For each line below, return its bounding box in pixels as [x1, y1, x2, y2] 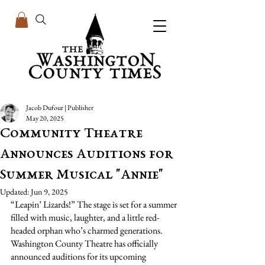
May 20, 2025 [26, 114, 64, 123]
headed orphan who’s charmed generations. [11, 224, 164, 237]
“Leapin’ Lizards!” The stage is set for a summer [11, 198, 179, 211]
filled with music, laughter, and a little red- [11, 211, 159, 224]
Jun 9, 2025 [31, 186, 68, 197]
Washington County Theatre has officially [11, 237, 160, 250]
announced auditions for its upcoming [11, 250, 148, 263]
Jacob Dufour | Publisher [26, 103, 93, 112]
